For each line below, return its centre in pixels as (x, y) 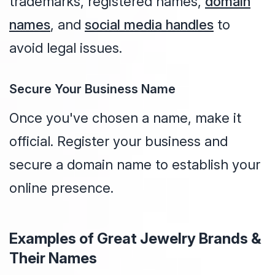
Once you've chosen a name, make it (125, 118)
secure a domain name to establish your (135, 165)
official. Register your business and (118, 141)
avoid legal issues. (66, 48)
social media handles (149, 25)
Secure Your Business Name (92, 89)
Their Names (53, 258)
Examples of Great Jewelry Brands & (135, 239)
